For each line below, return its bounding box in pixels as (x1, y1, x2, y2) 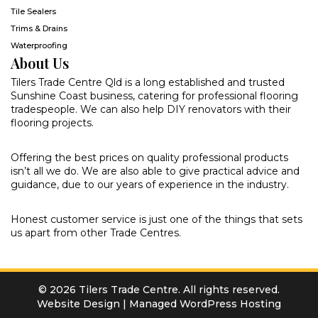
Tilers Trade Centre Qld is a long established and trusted (11, 75, 285, 89)
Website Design (37, 297, 120, 310)
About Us (11, 53, 69, 72)
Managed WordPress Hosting (129, 297, 281, 310)
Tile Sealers (11, 6, 56, 16)
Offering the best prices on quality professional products (11, 150, 288, 164)
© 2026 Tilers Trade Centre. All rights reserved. (38, 283, 280, 296)
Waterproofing (11, 40, 67, 50)
